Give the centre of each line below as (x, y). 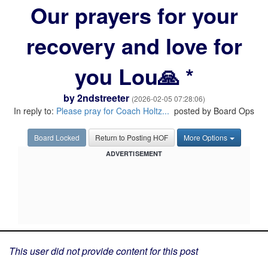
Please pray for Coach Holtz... (113, 111)
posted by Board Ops (212, 111)
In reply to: (35, 111)
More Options (205, 137)
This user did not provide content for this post (103, 251)
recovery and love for (134, 45)
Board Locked (57, 137)
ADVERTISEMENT (134, 153)
